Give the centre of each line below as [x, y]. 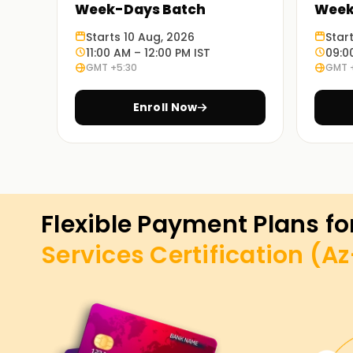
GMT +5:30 [111, 67]
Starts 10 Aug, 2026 [140, 37]
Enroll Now [165, 107]
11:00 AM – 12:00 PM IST [148, 53]
